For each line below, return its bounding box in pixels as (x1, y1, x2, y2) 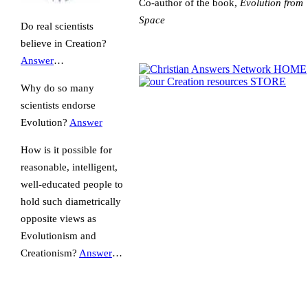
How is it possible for (21, 144, 112, 155)
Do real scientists (21, 21, 93, 32)
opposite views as (21, 213, 96, 224)
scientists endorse (21, 100, 96, 111)
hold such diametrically (21, 196, 121, 207)
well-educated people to (21, 179, 123, 190)
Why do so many (21, 82, 94, 93)
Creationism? (21, 247, 79, 258)
